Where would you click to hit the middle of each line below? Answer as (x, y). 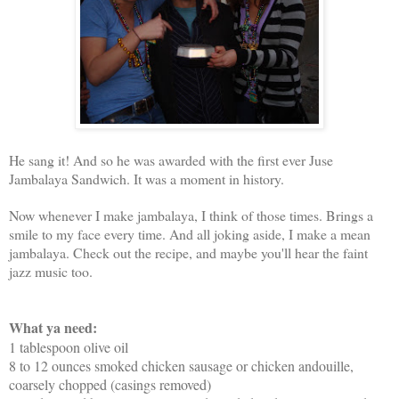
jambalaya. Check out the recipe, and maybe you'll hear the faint (188, 252)
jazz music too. (53, 271)
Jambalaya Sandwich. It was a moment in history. (147, 178)
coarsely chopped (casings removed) (110, 384)
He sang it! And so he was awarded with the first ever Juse (171, 159)
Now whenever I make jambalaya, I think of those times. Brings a (191, 215)
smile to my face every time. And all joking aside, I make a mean (190, 233)
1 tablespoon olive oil (69, 346)
